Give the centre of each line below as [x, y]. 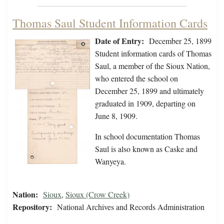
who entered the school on [136, 78]
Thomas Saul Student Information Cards [110, 23]
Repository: [32, 207]
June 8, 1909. [116, 116]
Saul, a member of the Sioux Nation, [152, 66]
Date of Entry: [119, 41]
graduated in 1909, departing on [145, 103]
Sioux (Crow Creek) [97, 194]
